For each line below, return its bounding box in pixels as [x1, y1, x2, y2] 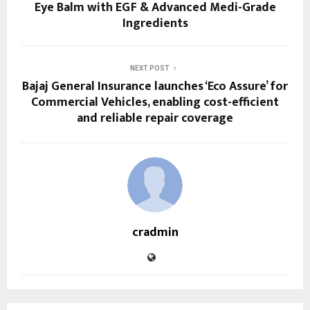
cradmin [131, 222, 179, 243]
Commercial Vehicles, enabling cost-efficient [31, 92, 279, 113]
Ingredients [122, 13, 188, 34]
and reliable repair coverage [77, 108, 233, 129]
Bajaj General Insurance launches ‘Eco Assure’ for [22, 76, 288, 97]
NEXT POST [129, 64, 170, 72]
